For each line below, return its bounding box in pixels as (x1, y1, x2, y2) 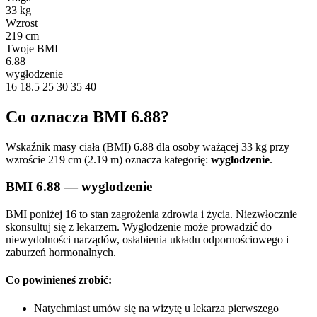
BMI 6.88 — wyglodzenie (6, 179, 152, 195)
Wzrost (6, 16, 38, 29)
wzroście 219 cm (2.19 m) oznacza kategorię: (6, 153, 211, 166)
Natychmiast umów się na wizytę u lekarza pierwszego (34, 301, 279, 314)
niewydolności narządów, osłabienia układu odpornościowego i (6, 234, 289, 246)
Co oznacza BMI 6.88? (6, 107, 169, 126)
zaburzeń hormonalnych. (6, 246, 116, 259)
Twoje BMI (6, 42, 58, 54)
